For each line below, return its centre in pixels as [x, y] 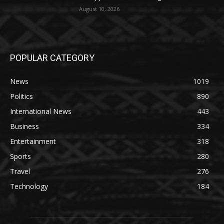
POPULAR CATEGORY [52, 57]
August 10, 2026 [99, 9]
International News [41, 111]
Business [24, 126]
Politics [21, 96]
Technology [29, 186]
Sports [20, 156]
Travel [20, 171]
